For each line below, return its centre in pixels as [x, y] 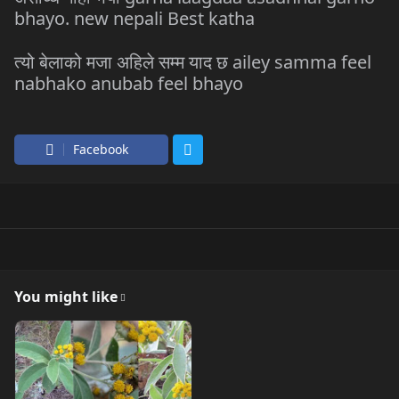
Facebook [101, 149]
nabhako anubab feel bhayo [129, 83]
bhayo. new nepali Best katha [134, 18]
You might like [66, 297]
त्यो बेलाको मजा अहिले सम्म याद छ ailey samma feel [193, 62]
